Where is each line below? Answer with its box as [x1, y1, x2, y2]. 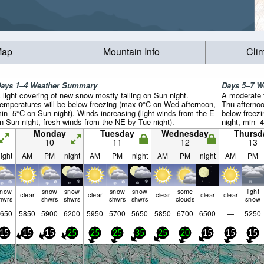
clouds [175, 194, 195, 203]
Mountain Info [103, 45, 160, 59]
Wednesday [161, 127, 209, 139]
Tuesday [100, 127, 134, 139]
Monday [33, 127, 66, 139]
